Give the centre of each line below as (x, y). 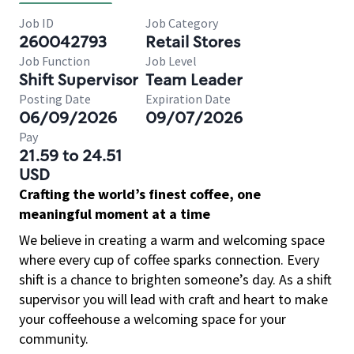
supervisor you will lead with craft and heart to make (173, 299)
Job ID (36, 23)
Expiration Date (188, 99)
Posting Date (55, 99)
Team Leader (194, 80)
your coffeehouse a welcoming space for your (153, 319)
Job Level (171, 61)
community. (54, 339)
